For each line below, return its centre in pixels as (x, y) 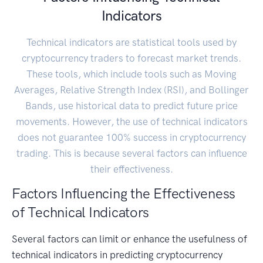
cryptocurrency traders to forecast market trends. (131, 58)
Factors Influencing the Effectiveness (124, 194)
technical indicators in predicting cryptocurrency (117, 255)
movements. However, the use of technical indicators (131, 122)
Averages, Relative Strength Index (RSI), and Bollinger (131, 90)
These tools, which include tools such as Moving (131, 74)
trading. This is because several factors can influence (131, 154)
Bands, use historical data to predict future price (131, 106)
